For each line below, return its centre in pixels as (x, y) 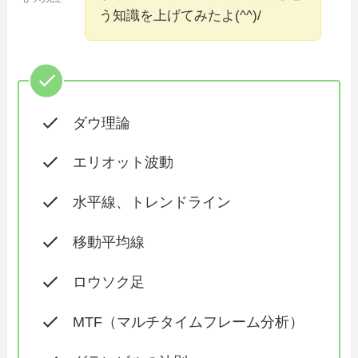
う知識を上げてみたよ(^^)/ (181, 15)
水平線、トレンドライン (151, 203)
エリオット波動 (123, 163)
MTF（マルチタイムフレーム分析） (188, 322)
